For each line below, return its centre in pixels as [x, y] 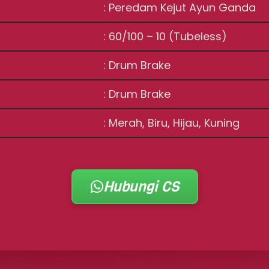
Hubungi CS [141, 187]
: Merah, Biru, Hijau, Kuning [172, 123]
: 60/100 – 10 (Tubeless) [165, 36]
